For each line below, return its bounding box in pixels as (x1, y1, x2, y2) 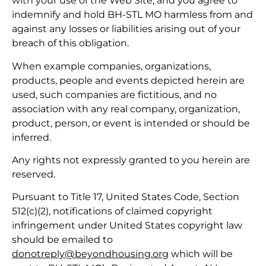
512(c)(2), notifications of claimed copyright (12, 205, 213, 217)
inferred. (12, 131, 51, 143)
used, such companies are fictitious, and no (12, 88, 217, 100)
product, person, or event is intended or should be (12, 117, 250, 129)
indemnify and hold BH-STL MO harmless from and (12, 9, 253, 21)
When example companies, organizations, (12, 60, 211, 72)
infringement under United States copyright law (12, 220, 242, 232)
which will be (169, 248, 233, 260)
